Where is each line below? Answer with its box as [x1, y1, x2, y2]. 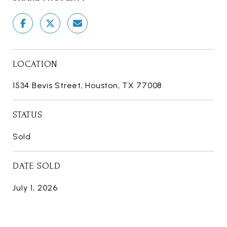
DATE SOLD [13, 161, 61, 171]
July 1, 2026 [13, 182, 58, 193]
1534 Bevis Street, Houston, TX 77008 [13, 80, 162, 90]
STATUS [13, 109, 43, 120]
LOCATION [13, 59, 58, 69]
